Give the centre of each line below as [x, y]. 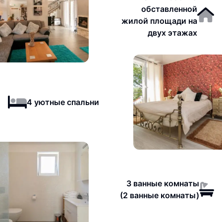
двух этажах [173, 33]
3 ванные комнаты [163, 183]
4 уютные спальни [63, 102]
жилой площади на [160, 21]
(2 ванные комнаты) [160, 195]
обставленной [169, 9]
